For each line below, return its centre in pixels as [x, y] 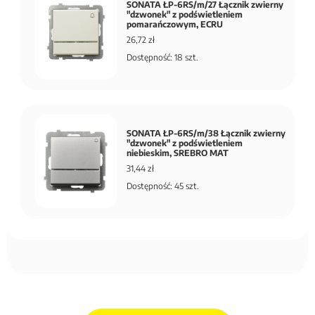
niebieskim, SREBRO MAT [178, 153]
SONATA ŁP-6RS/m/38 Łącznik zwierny [206, 134]
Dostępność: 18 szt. [162, 57]
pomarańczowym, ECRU [175, 24]
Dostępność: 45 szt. [163, 186]
